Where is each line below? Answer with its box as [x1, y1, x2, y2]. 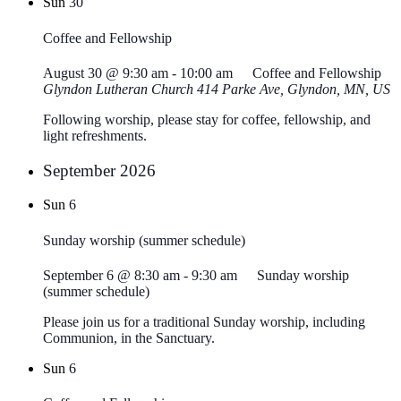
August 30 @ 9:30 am [43, 64, 168, 81]
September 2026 [43, 160, 156, 180]
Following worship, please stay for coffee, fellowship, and [43, 111, 371, 127]
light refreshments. [43, 127, 147, 143]
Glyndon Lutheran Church [43, 81, 197, 97]
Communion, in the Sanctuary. [43, 329, 215, 346]
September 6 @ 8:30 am [43, 267, 180, 283]
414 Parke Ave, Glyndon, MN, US [197, 81, 390, 97]
